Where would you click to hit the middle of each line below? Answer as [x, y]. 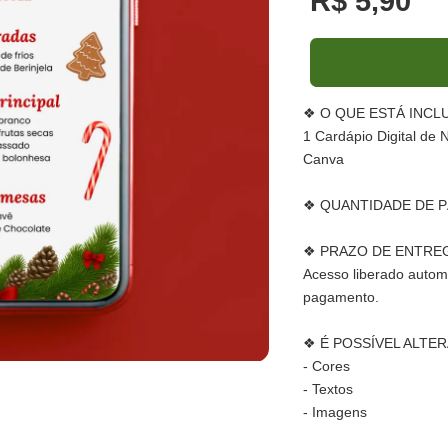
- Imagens [334, 411]
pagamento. [340, 296]
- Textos [327, 388]
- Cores [326, 365]
